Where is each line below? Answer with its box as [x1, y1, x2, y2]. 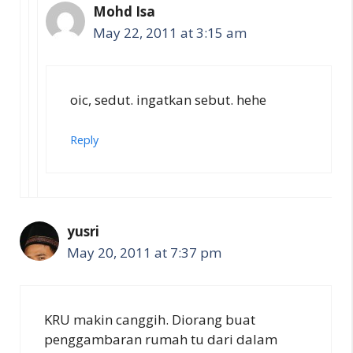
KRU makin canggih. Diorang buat [44, 310, 255, 329]
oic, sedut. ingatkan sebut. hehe [70, 90, 266, 109]
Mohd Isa [93, 2, 155, 20]
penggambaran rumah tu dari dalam [44, 329, 277, 348]
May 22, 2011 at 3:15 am [93, 24, 247, 42]
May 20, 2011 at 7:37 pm [67, 243, 221, 262]
